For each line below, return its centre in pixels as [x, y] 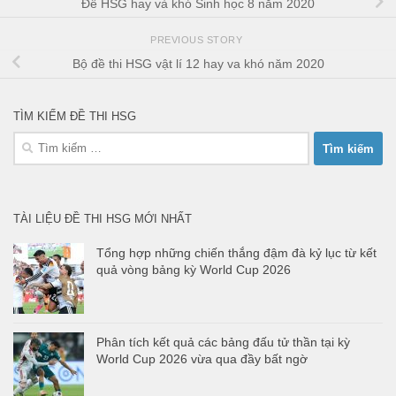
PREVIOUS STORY [198, 39]
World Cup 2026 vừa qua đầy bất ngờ [202, 359]
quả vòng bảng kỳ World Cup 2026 [194, 270]
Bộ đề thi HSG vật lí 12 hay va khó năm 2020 [198, 64]
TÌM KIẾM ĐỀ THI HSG [75, 117]
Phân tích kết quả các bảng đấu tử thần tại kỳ [223, 343]
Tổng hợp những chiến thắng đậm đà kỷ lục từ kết [236, 253]
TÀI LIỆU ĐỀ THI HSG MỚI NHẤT [103, 219]
